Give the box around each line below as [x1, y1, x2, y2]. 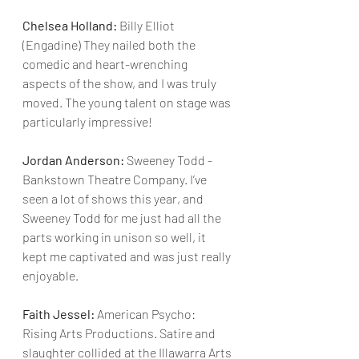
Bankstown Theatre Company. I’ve [22, 171, 209, 187]
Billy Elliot [117, 18, 177, 33]
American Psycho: [97, 306, 198, 321]
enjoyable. [22, 268, 79, 283]
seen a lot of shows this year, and [22, 191, 206, 206]
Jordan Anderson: [22, 152, 124, 167]
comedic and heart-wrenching [22, 56, 190, 71]
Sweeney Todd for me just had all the [22, 210, 224, 225]
